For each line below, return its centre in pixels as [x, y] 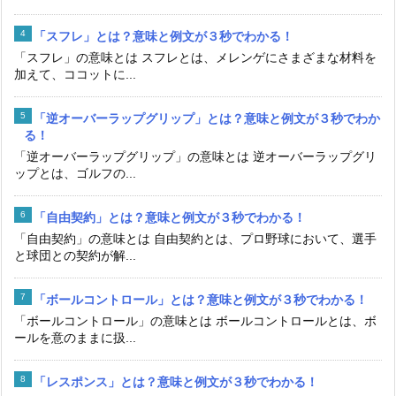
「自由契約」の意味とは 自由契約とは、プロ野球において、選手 [195, 239]
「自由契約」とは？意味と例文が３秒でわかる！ [170, 218]
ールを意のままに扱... [75, 338]
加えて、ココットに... [75, 75]
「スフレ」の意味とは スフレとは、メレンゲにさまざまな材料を [195, 58]
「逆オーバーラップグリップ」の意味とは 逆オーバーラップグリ [195, 157]
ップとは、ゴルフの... [75, 174]
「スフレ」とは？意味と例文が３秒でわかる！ [164, 37]
